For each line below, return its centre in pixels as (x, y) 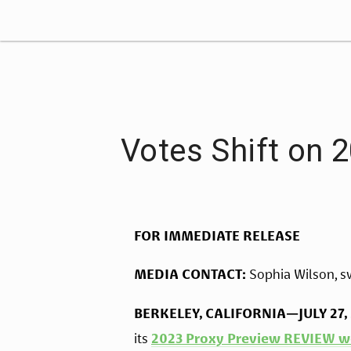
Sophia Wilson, (293, 275)
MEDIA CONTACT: (190, 275)
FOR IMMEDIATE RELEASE (217, 236)
